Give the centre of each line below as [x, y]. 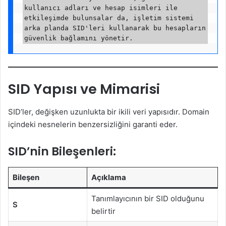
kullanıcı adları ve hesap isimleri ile [101, 8]
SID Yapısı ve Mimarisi [84, 89]
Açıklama [108, 177]
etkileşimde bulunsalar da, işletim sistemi [109, 18]
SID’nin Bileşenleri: [62, 151]
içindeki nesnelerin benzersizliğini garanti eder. [93, 124]
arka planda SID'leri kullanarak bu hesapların [115, 28]
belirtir [103, 211]
